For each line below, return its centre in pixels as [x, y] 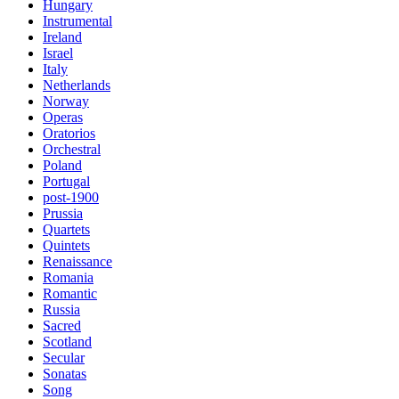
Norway [66, 101]
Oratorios [69, 133]
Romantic [70, 293]
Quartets [66, 229]
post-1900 [71, 197]
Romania [68, 277]
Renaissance [77, 261]
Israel [58, 53]
